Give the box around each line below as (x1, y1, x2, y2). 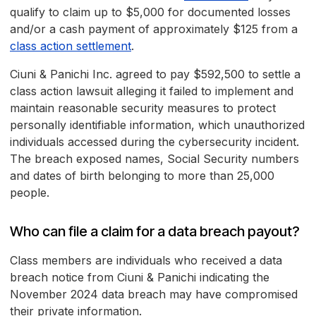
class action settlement (10, 39, 131, 54)
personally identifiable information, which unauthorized (10, 118, 305, 133)
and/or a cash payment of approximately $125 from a (10, 22, 298, 37)
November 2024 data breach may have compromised (10, 287, 298, 302)
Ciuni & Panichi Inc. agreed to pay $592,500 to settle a (10, 67, 300, 82)
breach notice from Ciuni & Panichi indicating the (10, 270, 269, 285)
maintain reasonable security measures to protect (10, 101, 276, 116)
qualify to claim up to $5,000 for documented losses (10, 5, 291, 20)
